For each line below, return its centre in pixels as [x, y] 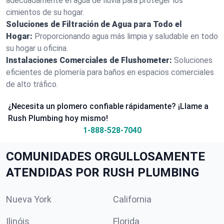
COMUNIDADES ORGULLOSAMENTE [105, 156]
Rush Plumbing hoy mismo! [58, 118]
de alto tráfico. [32, 84]
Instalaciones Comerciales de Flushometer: [89, 60]
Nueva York [29, 199]
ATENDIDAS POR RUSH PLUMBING [102, 172]
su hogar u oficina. [37, 48]
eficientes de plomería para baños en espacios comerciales [110, 72]
